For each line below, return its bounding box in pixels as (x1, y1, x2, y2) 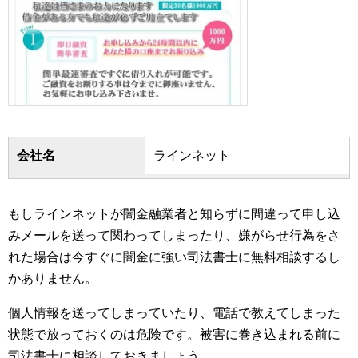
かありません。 (8, 271, 97, 285)
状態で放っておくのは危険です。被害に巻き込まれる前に (8, 327, 340, 341)
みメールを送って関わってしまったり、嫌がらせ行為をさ (8, 228, 340, 242)
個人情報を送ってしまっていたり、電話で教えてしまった (8, 305, 340, 320)
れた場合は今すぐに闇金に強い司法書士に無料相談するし (8, 249, 340, 264)
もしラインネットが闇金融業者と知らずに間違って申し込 (8, 206, 340, 221)
